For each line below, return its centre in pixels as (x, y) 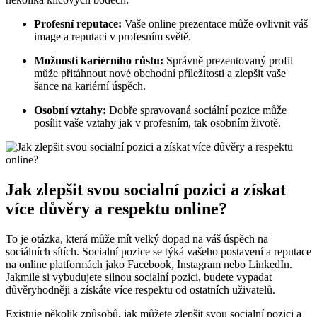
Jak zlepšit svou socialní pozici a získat (146, 190)
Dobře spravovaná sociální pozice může (196, 110)
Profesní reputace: (78, 24)
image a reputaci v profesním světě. (113, 37)
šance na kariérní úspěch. (90, 86)
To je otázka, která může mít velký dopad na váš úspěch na (137, 239)
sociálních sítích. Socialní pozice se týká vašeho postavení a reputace (158, 252)
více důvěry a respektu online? (116, 209)
